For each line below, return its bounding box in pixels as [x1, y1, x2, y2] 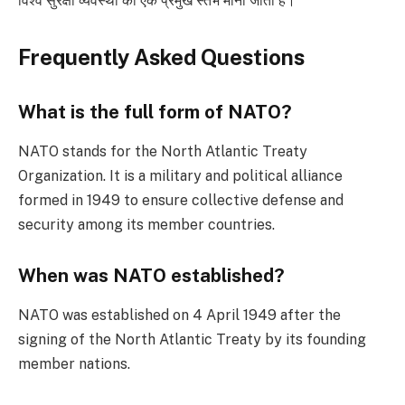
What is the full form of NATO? [18, 100, 292, 123]
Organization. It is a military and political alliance [18, 167, 343, 185]
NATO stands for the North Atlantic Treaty [18, 143, 307, 161]
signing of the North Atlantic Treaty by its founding [18, 331, 366, 349]
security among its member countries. [18, 216, 275, 234]
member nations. [18, 355, 130, 373]
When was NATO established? [18, 264, 285, 287]
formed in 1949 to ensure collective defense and [18, 192, 344, 210]
